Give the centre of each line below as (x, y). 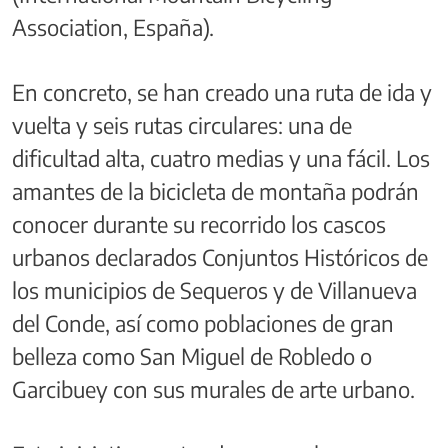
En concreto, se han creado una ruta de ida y (222, 91)
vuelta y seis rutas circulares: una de (182, 124)
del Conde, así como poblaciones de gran (203, 322)
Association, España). (113, 26)
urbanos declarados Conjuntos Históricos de (220, 256)
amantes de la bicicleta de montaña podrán (215, 190)
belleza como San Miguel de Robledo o (192, 355)
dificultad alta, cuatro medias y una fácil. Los (221, 157)
